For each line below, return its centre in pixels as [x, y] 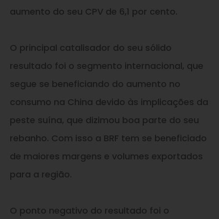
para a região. [41, 174]
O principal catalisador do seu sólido [91, 47]
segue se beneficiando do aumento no [95, 84]
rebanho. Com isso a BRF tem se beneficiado [108, 138]
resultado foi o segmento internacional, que [107, 66]
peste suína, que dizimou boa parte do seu [104, 120]
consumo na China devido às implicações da [109, 102]
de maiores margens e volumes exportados [106, 156]
